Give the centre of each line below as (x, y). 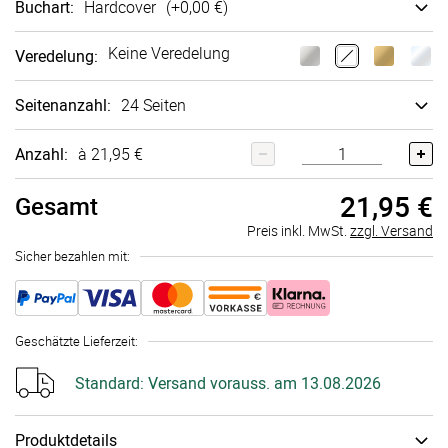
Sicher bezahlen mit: (72, 256)
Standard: (109, 383)
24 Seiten (153, 105)
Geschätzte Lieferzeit (75, 341)
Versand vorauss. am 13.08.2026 (262, 383)
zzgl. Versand (391, 230)
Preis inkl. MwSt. (298, 230)
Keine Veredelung (169, 53)
